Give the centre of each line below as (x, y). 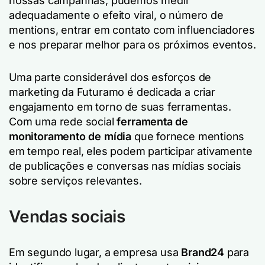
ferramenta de (153, 121)
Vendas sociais (67, 216)
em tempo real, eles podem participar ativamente (131, 151)
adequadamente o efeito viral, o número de (116, 15)
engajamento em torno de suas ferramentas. (120, 106)
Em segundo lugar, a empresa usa (95, 252)
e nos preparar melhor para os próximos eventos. (132, 44)
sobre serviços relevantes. (75, 180)
